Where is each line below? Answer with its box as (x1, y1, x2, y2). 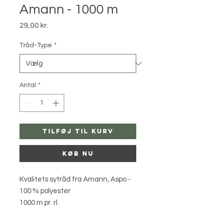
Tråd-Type (19, 42, 52, 49)
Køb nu (62, 150, 94, 157)
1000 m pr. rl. (19, 199, 59, 206)
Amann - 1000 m (19, 2, 118, 17)
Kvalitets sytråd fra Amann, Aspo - (19, 176, 131, 183)
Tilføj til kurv (42, 127, 114, 135)
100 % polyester (19, 187, 71, 195)
